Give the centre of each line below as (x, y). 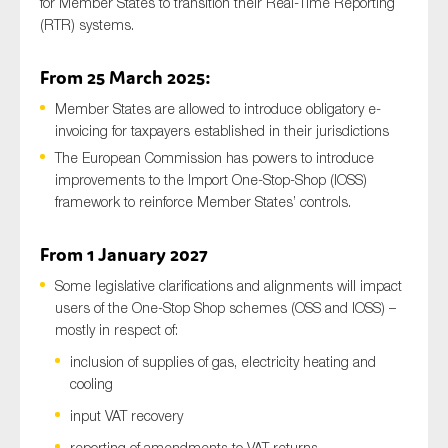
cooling (91, 384)
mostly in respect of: (116, 330)
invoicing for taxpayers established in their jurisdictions (222, 131)
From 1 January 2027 (124, 254)
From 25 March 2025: (125, 77)
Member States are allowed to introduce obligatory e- (218, 109)
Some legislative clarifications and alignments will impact (228, 286)
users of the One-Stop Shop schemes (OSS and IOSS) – (225, 308)
